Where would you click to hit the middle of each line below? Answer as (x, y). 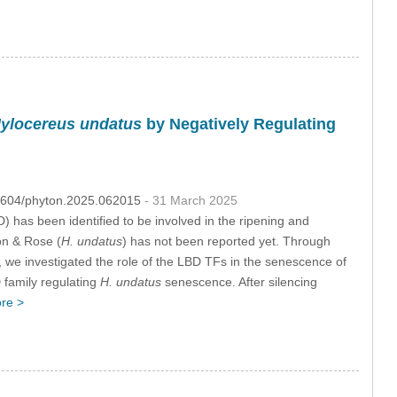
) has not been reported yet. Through (226, 241)
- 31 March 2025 (191, 201)
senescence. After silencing (239, 282)
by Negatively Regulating (238, 124)
